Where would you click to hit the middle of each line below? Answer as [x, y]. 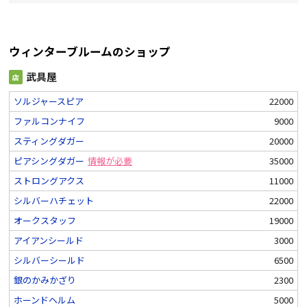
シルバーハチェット [54, 200]
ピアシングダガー [49, 160]
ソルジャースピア [49, 101]
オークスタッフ [45, 220]
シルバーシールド [49, 260]
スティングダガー [49, 140]
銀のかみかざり [45, 280]
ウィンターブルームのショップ [90, 51]
